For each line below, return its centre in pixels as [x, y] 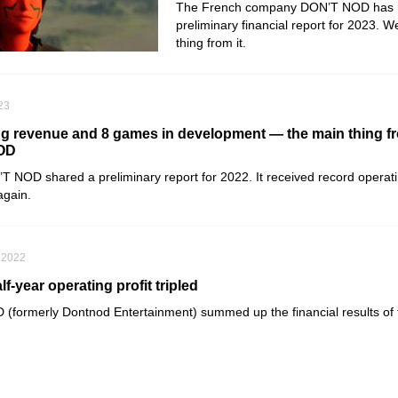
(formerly [33, 312]
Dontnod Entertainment [127, 312]
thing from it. [211, 43]
